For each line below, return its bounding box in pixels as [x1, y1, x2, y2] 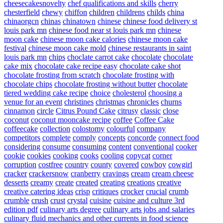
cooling [101, 151, 124, 160]
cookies [27, 151, 51, 160]
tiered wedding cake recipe [4, 89, 88, 98]
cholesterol [112, 89, 146, 98]
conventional [133, 142, 174, 151]
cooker [176, 142, 197, 151]
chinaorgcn [4, 17, 39, 26]
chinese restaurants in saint [108, 44, 191, 53]
